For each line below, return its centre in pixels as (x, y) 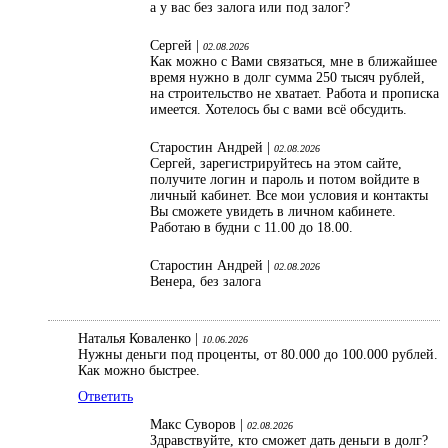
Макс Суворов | (198, 424)
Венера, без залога (205, 281)
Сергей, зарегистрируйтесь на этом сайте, (276, 163)
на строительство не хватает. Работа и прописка (294, 93)
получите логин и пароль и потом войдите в (285, 179)
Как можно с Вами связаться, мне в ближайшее (293, 61)
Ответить (105, 396)
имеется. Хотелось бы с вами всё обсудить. (278, 109)
